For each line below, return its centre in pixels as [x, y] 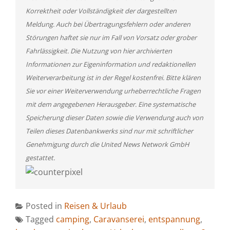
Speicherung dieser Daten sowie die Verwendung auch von [114, 118]
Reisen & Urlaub [95, 206]
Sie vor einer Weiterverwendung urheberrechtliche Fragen [113, 91]
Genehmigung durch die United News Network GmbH [107, 144]
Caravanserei [119, 219]
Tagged [41, 219]
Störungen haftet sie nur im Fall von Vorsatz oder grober [111, 37]
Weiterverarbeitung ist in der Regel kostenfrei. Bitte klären [113, 78]
